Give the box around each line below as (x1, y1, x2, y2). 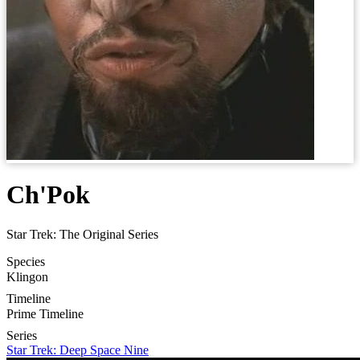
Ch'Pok (6, 180, 90, 210)
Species (6, 254, 45, 268)
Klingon (6, 269, 48, 284)
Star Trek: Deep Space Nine (6, 342, 149, 357)
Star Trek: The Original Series (6, 227, 158, 241)
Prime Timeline (6, 306, 84, 321)
